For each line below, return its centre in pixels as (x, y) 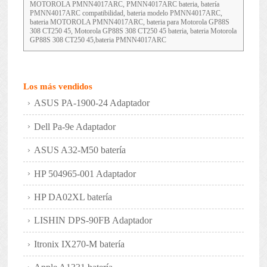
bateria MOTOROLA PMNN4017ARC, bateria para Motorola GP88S (129, 22)
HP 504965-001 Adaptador (85, 173)
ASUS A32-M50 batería (80, 150)
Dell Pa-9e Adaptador (75, 126)
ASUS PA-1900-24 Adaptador (92, 103)
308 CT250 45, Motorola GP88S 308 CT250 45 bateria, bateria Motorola (133, 31)
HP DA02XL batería (73, 197)
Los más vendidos (58, 86)
